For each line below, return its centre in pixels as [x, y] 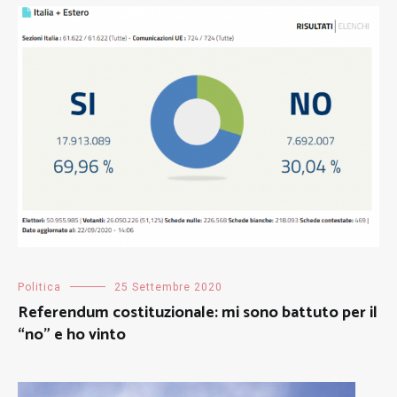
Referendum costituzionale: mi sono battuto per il [198, 312]
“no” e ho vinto [72, 335]
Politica [39, 287]
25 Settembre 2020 [168, 287]
